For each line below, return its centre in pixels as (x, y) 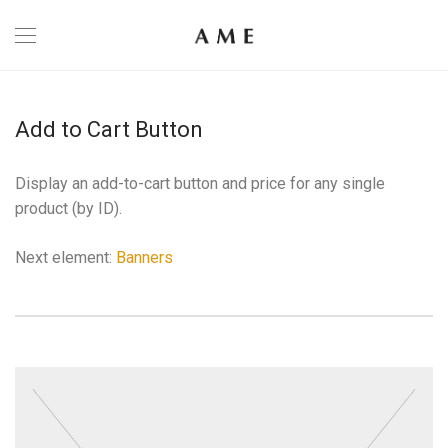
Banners (144, 257)
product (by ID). (68, 208)
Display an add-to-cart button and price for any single (200, 183)
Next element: (65, 257)
